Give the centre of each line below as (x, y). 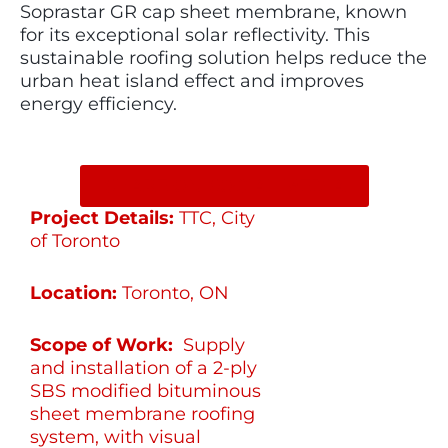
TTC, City (217, 218)
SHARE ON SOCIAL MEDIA (224, 186)
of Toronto (75, 241)
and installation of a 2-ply (144, 367)
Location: (76, 292)
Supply (212, 344)
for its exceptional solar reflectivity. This (195, 35)
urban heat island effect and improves (192, 81)
